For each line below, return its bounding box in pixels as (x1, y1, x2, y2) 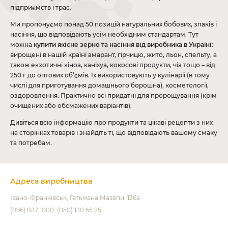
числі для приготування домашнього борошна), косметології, (10, 81, 209, 90)
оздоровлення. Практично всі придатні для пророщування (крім (10, 92, 217, 100)
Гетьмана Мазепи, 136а (70, 194, 140, 202)
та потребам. (10, 139, 52, 147)
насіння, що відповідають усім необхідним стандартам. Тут (10, 31, 198, 39)
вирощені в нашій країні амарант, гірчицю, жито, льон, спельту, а (10, 51, 217, 59)
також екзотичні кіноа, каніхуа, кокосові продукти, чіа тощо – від (10, 61, 215, 69)
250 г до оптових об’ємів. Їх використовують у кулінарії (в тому (10, 71, 210, 79)
